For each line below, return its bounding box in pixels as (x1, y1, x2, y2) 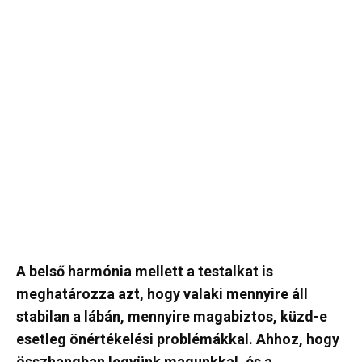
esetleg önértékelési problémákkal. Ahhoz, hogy (16, 330, 339, 347)
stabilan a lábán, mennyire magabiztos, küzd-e (16, 308, 327, 325)
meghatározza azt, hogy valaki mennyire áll (16, 285, 308, 302)
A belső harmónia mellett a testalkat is (16, 263, 273, 280)
